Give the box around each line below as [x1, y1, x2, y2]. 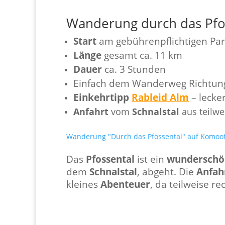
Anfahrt [73, 105, 108, 118]
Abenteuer [100, 177, 150, 190]
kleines [66, 177, 100, 190]
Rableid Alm [132, 90, 189, 103]
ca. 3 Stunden [102, 62, 166, 75]
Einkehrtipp [73, 90, 132, 103]
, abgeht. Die [137, 165, 196, 178]
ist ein [135, 152, 167, 165]
